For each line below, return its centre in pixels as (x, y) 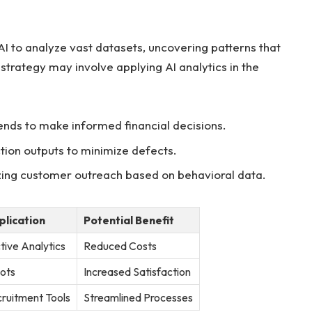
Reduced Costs (120, 246)
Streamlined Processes (138, 298)
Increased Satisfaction (137, 272)
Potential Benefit (128, 220)
